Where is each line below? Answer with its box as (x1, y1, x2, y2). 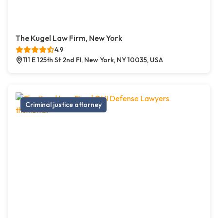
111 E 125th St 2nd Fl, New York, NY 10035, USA (23, 55, 163, 65)
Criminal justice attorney (25, 100, 102, 109)
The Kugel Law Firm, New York (16, 33, 122, 43)
